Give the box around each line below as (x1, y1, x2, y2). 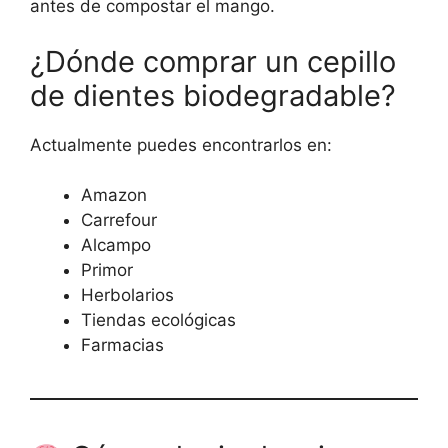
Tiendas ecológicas (81, 310, 236, 331)
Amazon (81, 185, 147, 206)
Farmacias (81, 335, 164, 356)
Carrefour (81, 210, 157, 231)
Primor (81, 260, 133, 281)
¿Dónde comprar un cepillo (30, 43, 396, 79)
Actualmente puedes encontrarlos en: (30, 134, 332, 155)
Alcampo (81, 235, 151, 256)
